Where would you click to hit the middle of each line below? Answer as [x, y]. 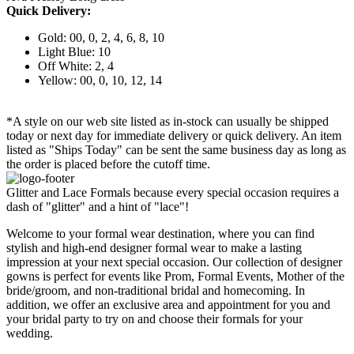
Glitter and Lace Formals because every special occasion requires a [173, 193]
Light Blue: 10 [74, 52]
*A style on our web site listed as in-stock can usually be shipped [168, 122]
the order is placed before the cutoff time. [108, 164]
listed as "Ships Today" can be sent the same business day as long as [176, 150]
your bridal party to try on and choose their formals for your [154, 319]
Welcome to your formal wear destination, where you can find [160, 234]
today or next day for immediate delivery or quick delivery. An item [174, 136]
